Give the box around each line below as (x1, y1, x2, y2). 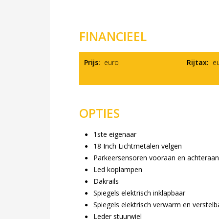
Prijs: (84, 57, 100, 67)
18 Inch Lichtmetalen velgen (93, 141, 182, 151)
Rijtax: (186, 57, 209, 67)
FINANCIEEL (79, 27, 147, 44)
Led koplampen (93, 164, 143, 174)
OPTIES (79, 104, 120, 121)
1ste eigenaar (93, 129, 137, 139)
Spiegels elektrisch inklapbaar (93, 188, 186, 197)
